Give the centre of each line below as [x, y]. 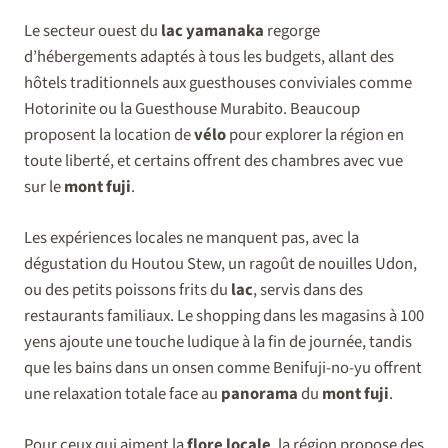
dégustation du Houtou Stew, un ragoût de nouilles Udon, [220, 264]
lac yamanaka [212, 31]
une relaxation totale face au [122, 394]
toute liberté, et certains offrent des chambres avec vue [213, 161]
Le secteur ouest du [92, 31]
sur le [44, 187]
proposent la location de [109, 135]
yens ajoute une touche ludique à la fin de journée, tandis [218, 342]
